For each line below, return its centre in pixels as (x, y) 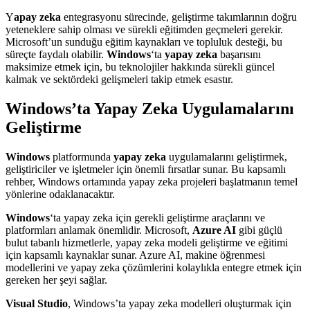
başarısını (239, 55)
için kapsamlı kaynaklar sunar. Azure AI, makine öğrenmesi (135, 255)
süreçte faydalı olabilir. (56, 55)
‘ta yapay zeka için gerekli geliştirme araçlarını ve (157, 218)
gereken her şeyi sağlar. (56, 280)
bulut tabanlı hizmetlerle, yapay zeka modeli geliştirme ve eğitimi (147, 243)
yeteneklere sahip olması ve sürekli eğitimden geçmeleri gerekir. (144, 30)
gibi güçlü (259, 230)
